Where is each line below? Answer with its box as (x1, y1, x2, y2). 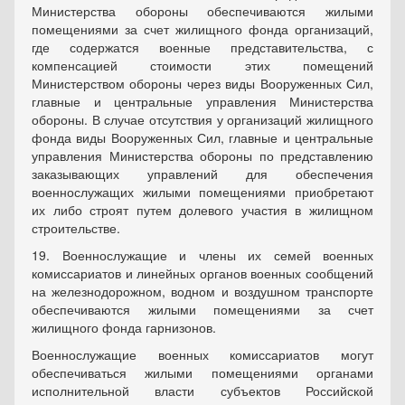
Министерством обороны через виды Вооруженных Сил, (32, 74, 373, 92)
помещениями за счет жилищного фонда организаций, (32, 20, 373, 38)
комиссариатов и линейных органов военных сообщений (32, 264, 373, 282)
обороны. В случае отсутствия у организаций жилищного (32, 110, 373, 128)
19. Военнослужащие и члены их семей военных (32, 246, 373, 264)
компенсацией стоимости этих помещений (32, 56, 373, 74)
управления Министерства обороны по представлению (32, 146, 373, 165)
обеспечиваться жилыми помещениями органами (32, 363, 373, 381)
